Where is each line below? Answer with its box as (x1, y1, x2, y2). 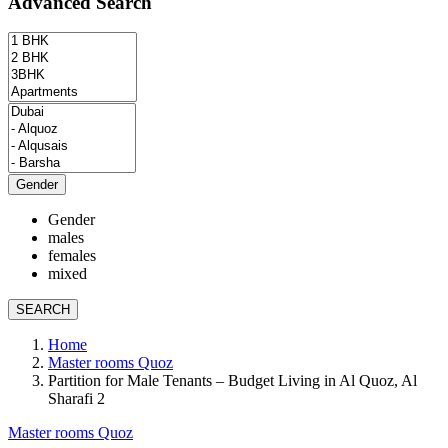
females (48, 247, 96, 265)
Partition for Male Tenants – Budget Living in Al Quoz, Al (48, 372, 417, 390)
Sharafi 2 (48, 390, 105, 408)
